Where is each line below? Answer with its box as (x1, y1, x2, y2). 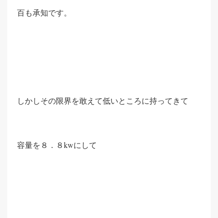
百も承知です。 (17, 7, 72, 18)
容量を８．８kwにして (17, 140, 97, 150)
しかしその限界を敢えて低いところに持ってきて (17, 95, 188, 106)
